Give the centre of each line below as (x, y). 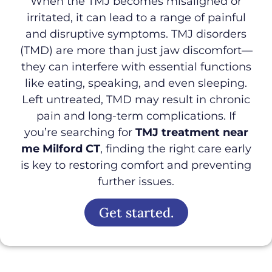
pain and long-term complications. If (136, 116)
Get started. (136, 213)
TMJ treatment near (192, 132)
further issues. (136, 181)
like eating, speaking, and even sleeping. (136, 83)
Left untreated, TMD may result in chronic (136, 99)
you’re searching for (80, 132)
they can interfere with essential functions (136, 66)
